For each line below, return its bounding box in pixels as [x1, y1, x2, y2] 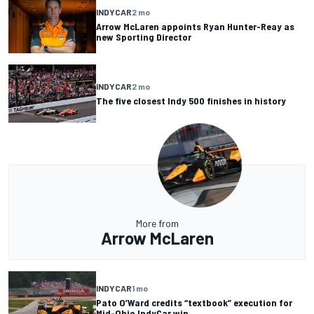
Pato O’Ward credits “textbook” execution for [96, 296, 292, 308]
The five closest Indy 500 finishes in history [96, 95, 286, 107]
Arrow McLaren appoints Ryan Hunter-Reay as [96, 20, 294, 32]
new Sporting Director [96, 30, 191, 43]
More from [135, 217, 179, 230]
